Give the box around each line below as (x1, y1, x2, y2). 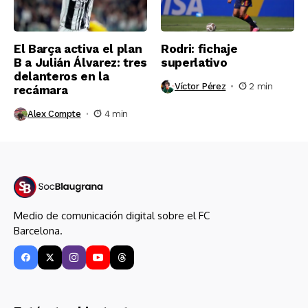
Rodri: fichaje (161, 41, 238, 56)
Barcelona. (14, 224, 63, 238)
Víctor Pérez (175, 81, 226, 92)
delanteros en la (14, 69, 109, 83)
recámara (14, 82, 68, 97)
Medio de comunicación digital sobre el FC (14, 209, 210, 223)
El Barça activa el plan (14, 41, 142, 56)
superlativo (161, 55, 228, 69)
